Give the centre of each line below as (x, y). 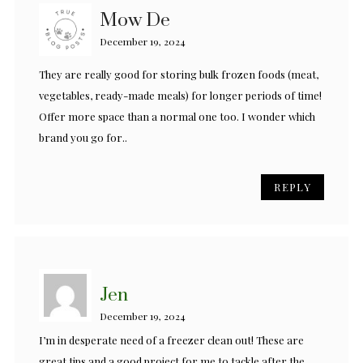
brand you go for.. (83, 138)
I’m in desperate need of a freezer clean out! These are (171, 340)
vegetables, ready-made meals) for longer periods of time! (180, 96)
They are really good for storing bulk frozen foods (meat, (179, 75)
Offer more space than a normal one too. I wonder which (177, 117)
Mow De (135, 21)
